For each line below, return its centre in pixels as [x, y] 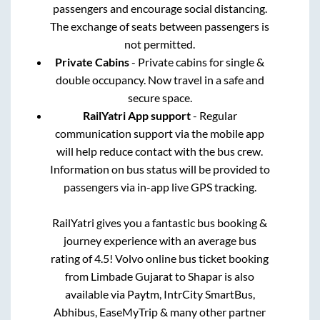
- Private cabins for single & [197, 62]
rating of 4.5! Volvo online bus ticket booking [160, 259]
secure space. [160, 98]
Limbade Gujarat [132, 276]
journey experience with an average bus [160, 241]
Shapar [205, 276]
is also [239, 276]
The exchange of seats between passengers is [160, 26]
